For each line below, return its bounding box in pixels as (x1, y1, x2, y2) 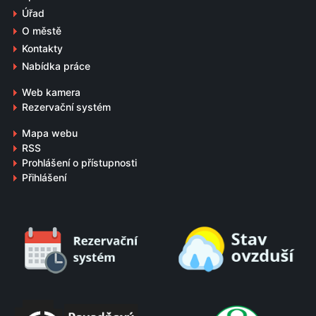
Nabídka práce (22, 59, 90, 72)
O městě (22, 24, 61, 37)
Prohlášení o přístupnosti (22, 156, 137, 169)
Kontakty (22, 42, 63, 54)
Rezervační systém (22, 100, 111, 113)
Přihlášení (22, 171, 66, 183)
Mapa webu (22, 126, 78, 139)
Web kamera (22, 85, 80, 98)
